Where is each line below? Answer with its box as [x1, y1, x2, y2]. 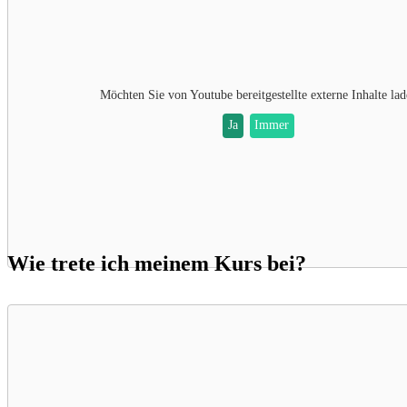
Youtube [190, 87, 233, 102]
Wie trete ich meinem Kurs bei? [7, 251, 306, 275]
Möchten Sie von [100, 87, 190, 102]
